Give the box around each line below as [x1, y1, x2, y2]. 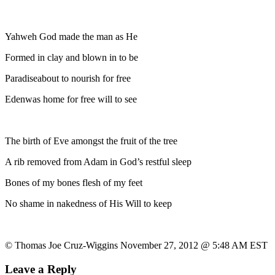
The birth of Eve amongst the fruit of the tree [5, 135, 177, 146]
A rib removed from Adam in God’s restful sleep [5, 156, 192, 167]
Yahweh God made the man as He [5, 31, 137, 42]
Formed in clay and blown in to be [5, 52, 138, 63]
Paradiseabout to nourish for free [5, 72, 131, 83]
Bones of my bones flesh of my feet [5, 177, 142, 188]
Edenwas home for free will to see [5, 93, 137, 104]
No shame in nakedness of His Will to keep [5, 198, 172, 209]
